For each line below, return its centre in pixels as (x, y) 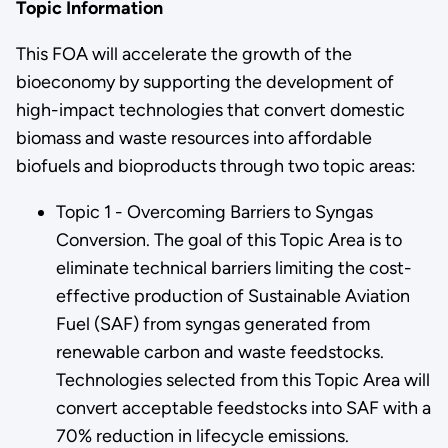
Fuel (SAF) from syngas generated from (212, 323)
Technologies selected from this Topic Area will (242, 379)
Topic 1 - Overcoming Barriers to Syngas (214, 211)
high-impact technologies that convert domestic (210, 109)
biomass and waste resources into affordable (193, 137)
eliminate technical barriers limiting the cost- (233, 267)
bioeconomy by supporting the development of (204, 81)
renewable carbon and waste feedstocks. (219, 351)
